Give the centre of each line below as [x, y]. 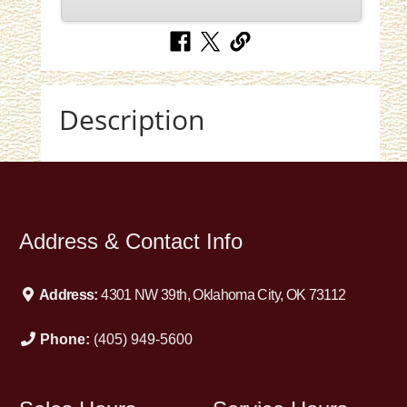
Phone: [66, 340]
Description [132, 120]
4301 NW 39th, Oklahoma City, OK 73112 [223, 295]
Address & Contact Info [131, 242]
